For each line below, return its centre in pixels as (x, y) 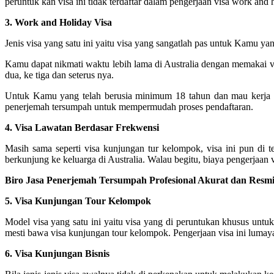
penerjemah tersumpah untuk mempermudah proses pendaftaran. (129, 106)
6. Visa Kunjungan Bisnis (57, 253)
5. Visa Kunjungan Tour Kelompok (78, 201)
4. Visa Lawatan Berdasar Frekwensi (82, 127)
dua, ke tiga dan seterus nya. (59, 75)
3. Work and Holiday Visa (58, 22)
